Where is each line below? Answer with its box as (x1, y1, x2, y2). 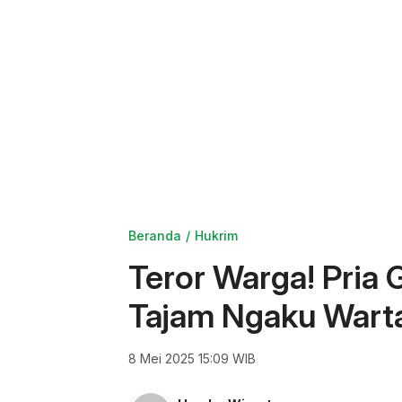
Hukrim (195, 228, 238, 243)
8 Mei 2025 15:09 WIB (128, 351, 256, 366)
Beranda (128, 228, 181, 243)
